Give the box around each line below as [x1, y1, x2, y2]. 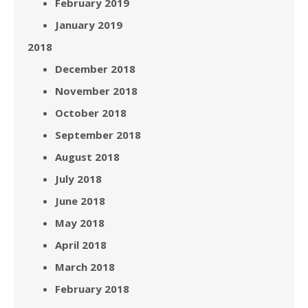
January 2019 [55, 17, 122, 32]
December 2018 [55, 61, 135, 76]
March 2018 [55, 259, 115, 274]
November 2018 [55, 83, 137, 98]
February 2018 [55, 281, 129, 296]
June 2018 [55, 193, 105, 208]
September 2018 [55, 127, 141, 142]
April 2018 [55, 237, 107, 252]
